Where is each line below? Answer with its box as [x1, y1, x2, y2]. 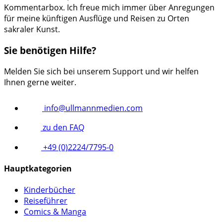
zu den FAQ [41, 121, 84, 133]
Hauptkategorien [4, 163, 72, 174]
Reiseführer [24, 195, 67, 207]
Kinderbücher [24, 184, 75, 196]
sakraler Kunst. [4, 24, 60, 35]
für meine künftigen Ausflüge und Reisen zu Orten [4, 13, 189, 24]
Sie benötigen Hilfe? [4, 44, 96, 56]
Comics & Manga [24, 206, 86, 218]
